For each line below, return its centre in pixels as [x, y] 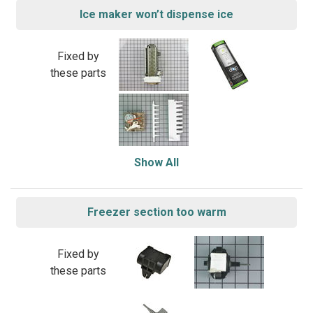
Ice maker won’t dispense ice [156, 14]
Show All [156, 162]
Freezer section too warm [156, 212]
